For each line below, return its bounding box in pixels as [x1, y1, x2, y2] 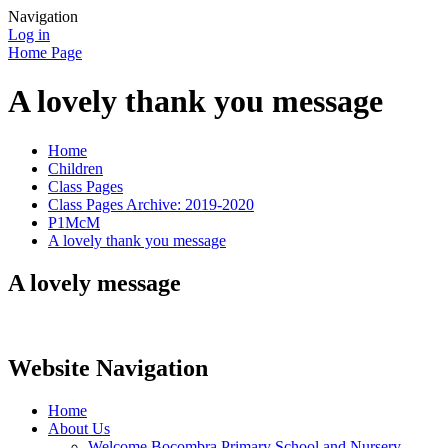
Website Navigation [8, 354, 208, 381]
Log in [8, 26, 50, 43]
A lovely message [8, 269, 181, 296]
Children [48, 159, 103, 177]
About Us [48, 419, 110, 437]
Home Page [8, 44, 82, 61]
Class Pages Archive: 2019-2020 [48, 195, 254, 213]
